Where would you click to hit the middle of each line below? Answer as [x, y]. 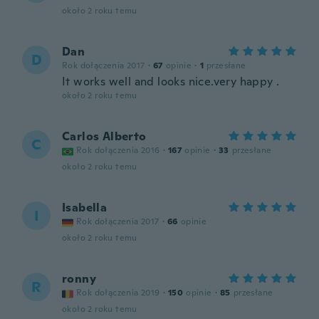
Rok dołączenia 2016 [118, 150]
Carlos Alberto [104, 136]
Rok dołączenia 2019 [118, 293]
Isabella [85, 208]
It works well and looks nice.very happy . [171, 82]
